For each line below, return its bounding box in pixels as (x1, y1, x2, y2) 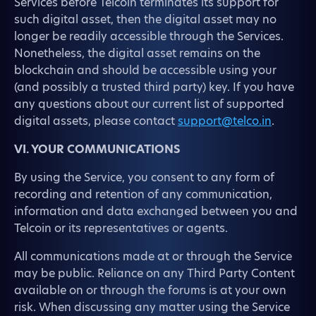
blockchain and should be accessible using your (14, 62, 276, 78)
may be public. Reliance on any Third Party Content (14, 265, 295, 281)
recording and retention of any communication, (14, 186, 272, 202)
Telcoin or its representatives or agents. (14, 220, 228, 236)
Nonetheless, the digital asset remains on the (14, 45, 260, 61)
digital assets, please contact (14, 113, 178, 129)
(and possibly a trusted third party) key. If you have (14, 79, 294, 95)
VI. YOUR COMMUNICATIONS (14, 141, 181, 157)
